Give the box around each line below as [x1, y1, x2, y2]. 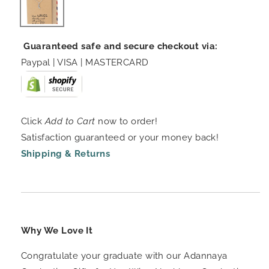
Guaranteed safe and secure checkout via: [21, 40, 218, 52]
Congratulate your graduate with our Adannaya [21, 250, 228, 261]
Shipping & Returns [21, 148, 110, 159]
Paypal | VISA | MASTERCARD [21, 56, 149, 68]
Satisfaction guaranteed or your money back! [21, 131, 219, 143]
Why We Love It [21, 225, 93, 236]
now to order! [95, 115, 157, 127]
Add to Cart [44, 115, 95, 127]
